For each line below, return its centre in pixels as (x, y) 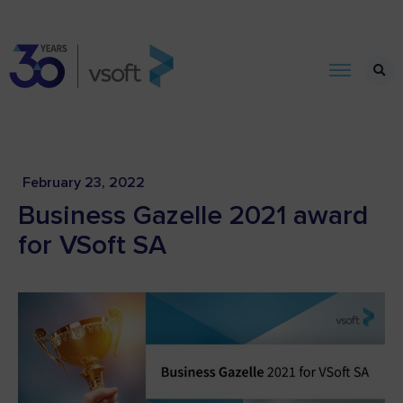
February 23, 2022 (84, 183)
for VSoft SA (92, 245)
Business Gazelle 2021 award (193, 215)
